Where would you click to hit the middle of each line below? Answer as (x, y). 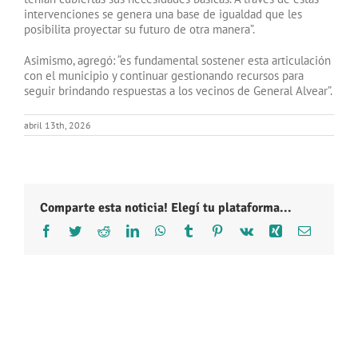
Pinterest (245, 230)
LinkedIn (161, 230)
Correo (328, 230)
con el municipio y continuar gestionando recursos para (164, 75)
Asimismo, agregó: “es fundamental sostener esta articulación (177, 60)
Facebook (77, 230)
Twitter (99, 230)
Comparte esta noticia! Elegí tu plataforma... (166, 207)
